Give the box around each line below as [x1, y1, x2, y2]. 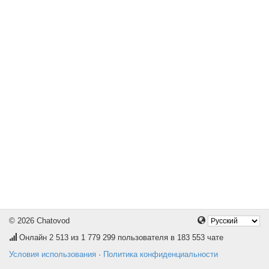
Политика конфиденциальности [103, 250, 218, 259]
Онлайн [17, 233, 49, 242]
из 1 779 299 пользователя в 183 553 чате [68, 233, 223, 242]
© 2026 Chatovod [9, 216, 70, 225]
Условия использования [9, 250, 96, 259]
